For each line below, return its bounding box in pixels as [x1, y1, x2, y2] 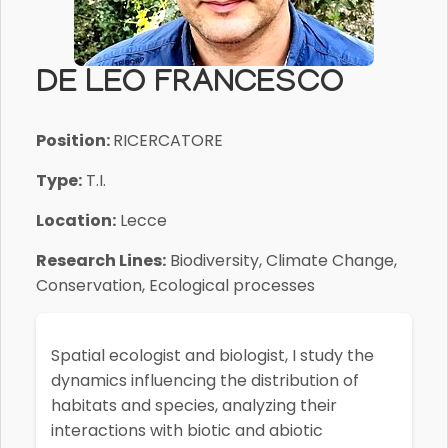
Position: [36, 128, 113, 152]
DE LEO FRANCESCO [36, 67, 344, 105]
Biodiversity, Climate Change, [166, 248, 397, 272]
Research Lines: [36, 248, 166, 272]
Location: [36, 208, 116, 232]
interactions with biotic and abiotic [51, 418, 323, 442]
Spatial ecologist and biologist [51, 343, 285, 367]
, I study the [285, 343, 374, 367]
